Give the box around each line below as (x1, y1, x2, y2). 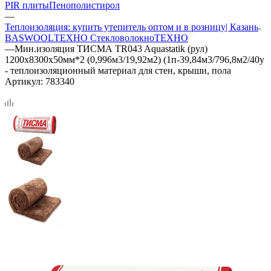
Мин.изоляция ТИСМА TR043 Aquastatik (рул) (15, 43, 207, 54)
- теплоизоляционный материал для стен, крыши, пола (5, 65, 231, 76)
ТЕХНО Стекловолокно (54, 32, 154, 43)
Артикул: (5, 76, 43, 87)
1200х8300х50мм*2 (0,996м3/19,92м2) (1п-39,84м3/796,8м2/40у (5, 54, 264, 65)
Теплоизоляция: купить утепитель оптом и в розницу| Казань (5, 21, 258, 32)
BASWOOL (5, 32, 54, 43)
